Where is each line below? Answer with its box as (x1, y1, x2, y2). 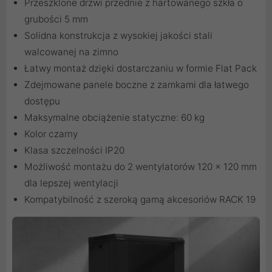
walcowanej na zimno (24, 46, 118, 58)
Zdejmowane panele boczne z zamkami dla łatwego (24, 79, 249, 91)
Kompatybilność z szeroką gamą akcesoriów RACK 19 (24, 194, 256, 206)
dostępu (24, 95, 60, 107)
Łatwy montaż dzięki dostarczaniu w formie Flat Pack (24, 63, 257, 75)
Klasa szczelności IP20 (24, 144, 124, 157)
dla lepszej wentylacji (24, 177, 118, 189)
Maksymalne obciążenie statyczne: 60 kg (24, 112, 205, 124)
